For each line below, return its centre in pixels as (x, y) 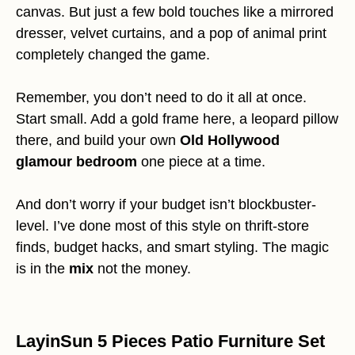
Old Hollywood (230, 141)
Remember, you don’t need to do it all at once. (161, 98)
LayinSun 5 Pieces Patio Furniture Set (170, 342)
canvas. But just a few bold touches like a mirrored (175, 12)
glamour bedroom (76, 162)
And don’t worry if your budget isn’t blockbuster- (166, 205)
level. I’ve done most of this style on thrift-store (162, 226)
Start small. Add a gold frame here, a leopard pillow (177, 119)
